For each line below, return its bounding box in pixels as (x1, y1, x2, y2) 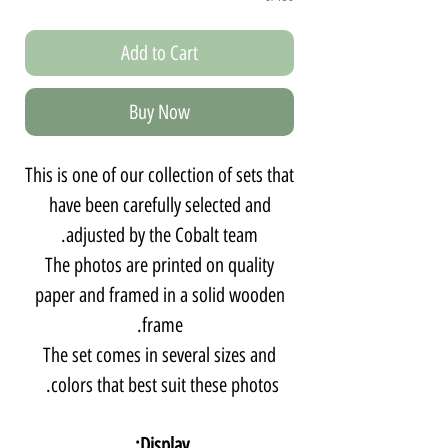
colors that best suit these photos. (50, 372, 279, 397)
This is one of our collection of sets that (25, 162, 294, 187)
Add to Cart (121, 40, 198, 65)
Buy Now (129, 99, 190, 124)
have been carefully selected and (48, 192, 271, 217)
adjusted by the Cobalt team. (66, 222, 258, 247)
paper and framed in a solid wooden (34, 282, 285, 307)
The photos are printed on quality (45, 252, 274, 277)
